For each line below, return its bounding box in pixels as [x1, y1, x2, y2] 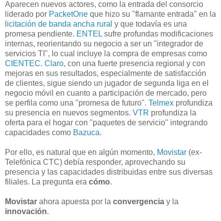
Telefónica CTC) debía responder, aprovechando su [5, 157, 185, 166]
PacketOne [49, 9, 88, 18]
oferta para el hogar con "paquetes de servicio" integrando [5, 118, 208, 127]
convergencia [113, 197, 164, 206]
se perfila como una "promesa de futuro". [5, 98, 148, 107]
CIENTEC [5, 59, 40, 68]
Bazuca [73, 128, 100, 137]
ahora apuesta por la [37, 197, 113, 206]
